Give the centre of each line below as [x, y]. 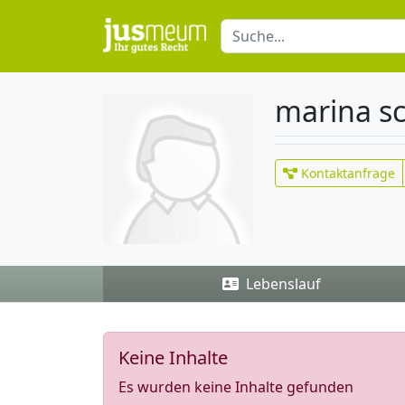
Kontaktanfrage [346, 173]
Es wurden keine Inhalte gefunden [236, 387]
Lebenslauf [281, 284]
